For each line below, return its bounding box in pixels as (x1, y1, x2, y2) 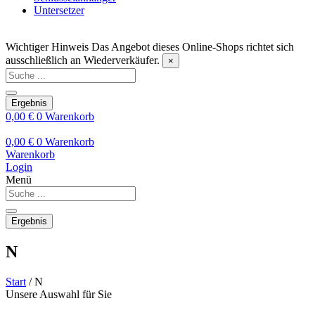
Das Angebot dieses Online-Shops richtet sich (91, 41, 294, 53)
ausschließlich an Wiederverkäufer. (6, 54, 160, 66)
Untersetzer (34, 4, 84, 16)
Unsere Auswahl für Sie (6, 288, 112, 300)
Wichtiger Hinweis (6, 41, 89, 53)
